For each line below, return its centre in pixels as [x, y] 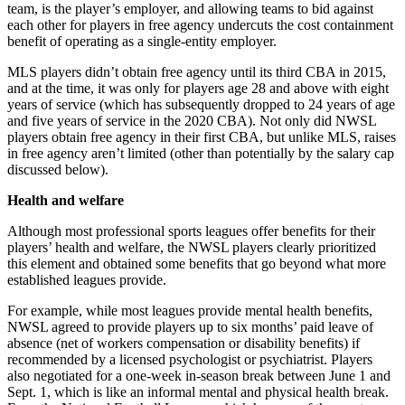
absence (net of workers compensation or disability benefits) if [184, 344]
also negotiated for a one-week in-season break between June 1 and [199, 376]
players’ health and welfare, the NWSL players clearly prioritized [192, 248]
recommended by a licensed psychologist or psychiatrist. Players [190, 360]
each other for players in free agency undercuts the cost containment [200, 25]
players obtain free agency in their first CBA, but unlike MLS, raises [202, 137]
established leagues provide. [87, 280]
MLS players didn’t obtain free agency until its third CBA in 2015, [197, 72]
